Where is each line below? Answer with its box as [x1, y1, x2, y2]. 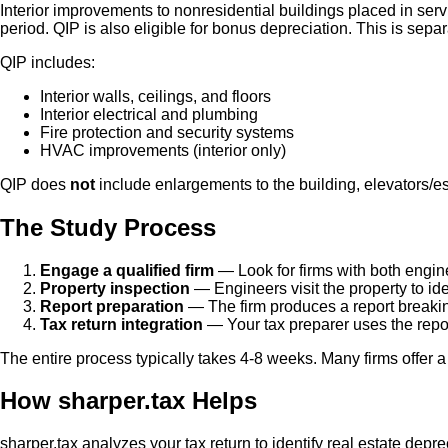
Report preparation [40, 297, 184, 315]
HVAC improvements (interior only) [40, 141, 286, 159]
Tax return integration [40, 315, 203, 333]
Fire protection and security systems [40, 123, 294, 141]
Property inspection [40, 279, 190, 297]
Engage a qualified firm [40, 261, 214, 279]
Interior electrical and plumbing [40, 105, 258, 123]
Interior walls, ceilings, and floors [40, 87, 271, 105]
